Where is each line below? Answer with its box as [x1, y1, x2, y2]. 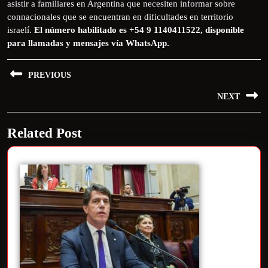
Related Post [7, 124, 82, 141]
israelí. [7, 25, 34, 35]
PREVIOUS [28, 70, 71, 80]
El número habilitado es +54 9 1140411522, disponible [34, 25, 244, 35]
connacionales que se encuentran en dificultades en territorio [7, 11, 233, 22]
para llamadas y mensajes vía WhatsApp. [7, 38, 169, 48]
